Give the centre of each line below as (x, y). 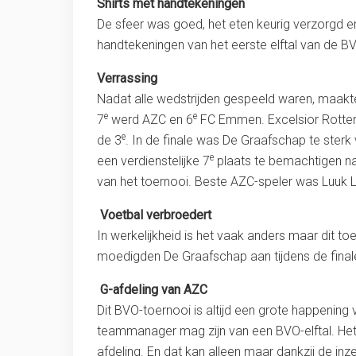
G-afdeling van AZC (152, 290)
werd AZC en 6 (151, 120)
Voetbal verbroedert (156, 215)
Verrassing (127, 79)
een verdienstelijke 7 (153, 161)
